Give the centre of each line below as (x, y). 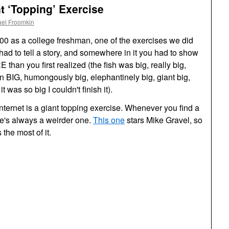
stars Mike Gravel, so (164, 120)
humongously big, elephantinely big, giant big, (107, 77)
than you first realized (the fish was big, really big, (97, 65)
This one (109, 120)
